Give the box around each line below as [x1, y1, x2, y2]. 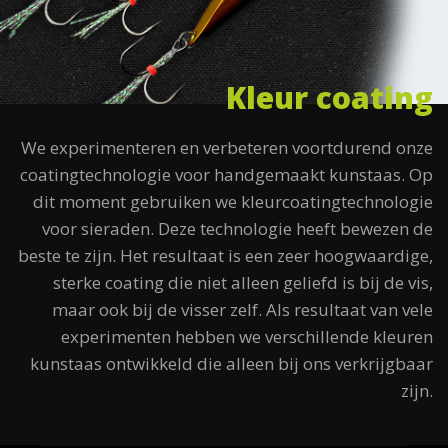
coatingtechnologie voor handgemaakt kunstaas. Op [20, 163, 433, 187]
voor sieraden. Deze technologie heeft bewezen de [42, 217, 433, 241]
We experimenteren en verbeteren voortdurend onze [21, 136, 433, 160]
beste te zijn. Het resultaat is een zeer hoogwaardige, [18, 244, 433, 268]
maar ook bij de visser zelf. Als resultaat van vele [52, 298, 433, 322]
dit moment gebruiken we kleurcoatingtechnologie [33, 190, 433, 214]
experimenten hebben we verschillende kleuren [61, 325, 433, 349]
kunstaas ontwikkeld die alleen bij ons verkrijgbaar [30, 352, 433, 376]
